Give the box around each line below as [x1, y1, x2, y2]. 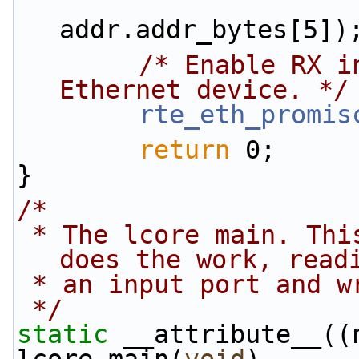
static [17, 320, 108, 349]
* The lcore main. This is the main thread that [17, 220, 32, 249]
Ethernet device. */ [59, 75, 349, 104]
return [139, 135, 230, 164]
